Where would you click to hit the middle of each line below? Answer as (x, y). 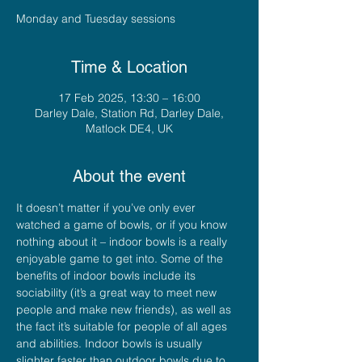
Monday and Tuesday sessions (96, 18)
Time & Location (129, 67)
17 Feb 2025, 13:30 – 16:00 (129, 97)
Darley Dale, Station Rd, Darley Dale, (129, 113)
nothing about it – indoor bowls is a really (123, 241)
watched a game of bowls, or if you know (123, 224)
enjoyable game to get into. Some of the (121, 258)
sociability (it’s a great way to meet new (118, 292)
